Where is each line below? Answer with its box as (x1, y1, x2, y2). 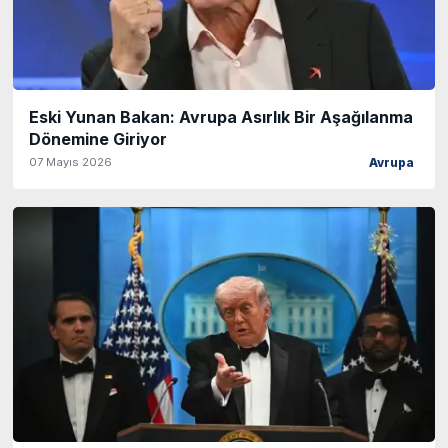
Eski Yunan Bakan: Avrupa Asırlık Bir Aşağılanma (29, 107, 413, 128)
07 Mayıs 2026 (29, 155, 112, 170)
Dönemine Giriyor (29, 129, 167, 150)
